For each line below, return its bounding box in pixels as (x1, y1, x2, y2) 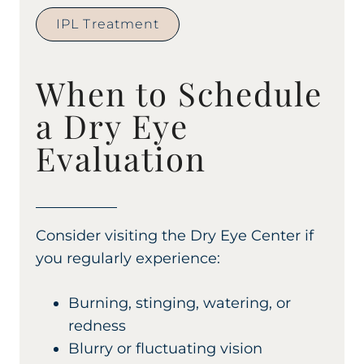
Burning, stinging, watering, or (68, 294, 291, 313)
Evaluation (36, 136, 206, 180)
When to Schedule (36, 71, 323, 115)
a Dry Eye (36, 104, 188, 148)
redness (68, 317, 126, 336)
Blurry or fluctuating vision (68, 340, 262, 358)
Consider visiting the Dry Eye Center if (36, 227, 314, 245)
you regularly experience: (36, 249, 220, 268)
